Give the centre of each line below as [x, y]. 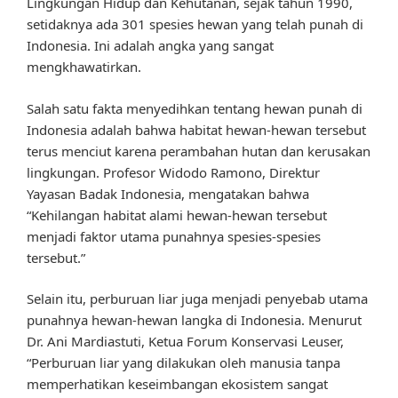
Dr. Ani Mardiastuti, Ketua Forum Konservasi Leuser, [185, 342]
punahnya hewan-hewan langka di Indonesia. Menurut [194, 320]
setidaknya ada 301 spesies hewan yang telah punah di [195, 24]
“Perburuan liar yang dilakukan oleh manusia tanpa [183, 363]
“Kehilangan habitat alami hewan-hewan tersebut [177, 215]
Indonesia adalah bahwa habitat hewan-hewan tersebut [196, 129]
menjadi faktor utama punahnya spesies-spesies [174, 236]
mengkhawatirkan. [84, 67]
